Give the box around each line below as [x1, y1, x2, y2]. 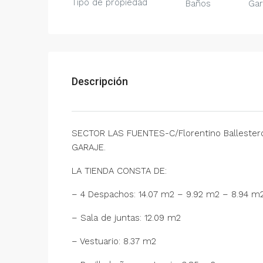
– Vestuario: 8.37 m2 [72, 236, 156, 247]
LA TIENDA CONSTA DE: [72, 166, 167, 176]
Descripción [72, 75, 128, 87]
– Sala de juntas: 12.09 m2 [72, 213, 181, 223]
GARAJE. [72, 142, 106, 153]
